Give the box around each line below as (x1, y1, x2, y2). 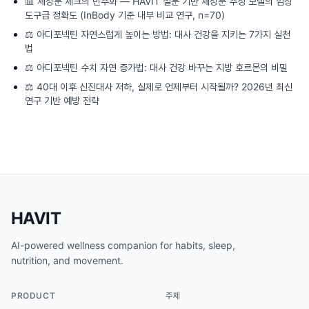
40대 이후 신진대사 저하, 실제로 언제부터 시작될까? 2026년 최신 (37, 81, 292, 92)
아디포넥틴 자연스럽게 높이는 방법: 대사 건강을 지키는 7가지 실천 (37, 28, 290, 40)
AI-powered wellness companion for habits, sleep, (11, 239, 235, 251)
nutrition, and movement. (11, 255, 123, 266)
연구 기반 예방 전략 (25, 94, 99, 106)
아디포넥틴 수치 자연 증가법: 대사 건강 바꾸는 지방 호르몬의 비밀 (37, 61, 288, 73)
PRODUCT (11, 290, 56, 301)
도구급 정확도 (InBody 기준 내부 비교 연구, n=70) (25, 9, 225, 21)
